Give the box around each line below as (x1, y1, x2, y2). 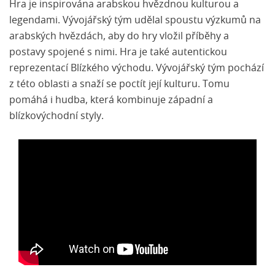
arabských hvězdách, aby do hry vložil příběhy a (9, 31, 229, 42)
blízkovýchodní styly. (9, 111, 104, 122)
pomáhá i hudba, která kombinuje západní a (9, 95, 213, 106)
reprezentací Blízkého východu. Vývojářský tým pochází (9, 63, 264, 74)
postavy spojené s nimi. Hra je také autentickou (9, 47, 227, 58)
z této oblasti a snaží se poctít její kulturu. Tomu (9, 79, 230, 90)
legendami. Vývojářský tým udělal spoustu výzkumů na (9, 15, 261, 26)
